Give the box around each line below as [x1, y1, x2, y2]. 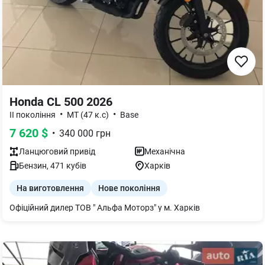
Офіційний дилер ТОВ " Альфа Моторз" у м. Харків [9, 203, 200, 212]
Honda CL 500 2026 [9, 95, 112, 109]
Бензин [19, 161, 47, 170]
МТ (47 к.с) [67, 110, 109, 119]
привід [68, 147, 95, 156]
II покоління [9, 110, 56, 119]
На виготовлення [17, 183, 84, 193]
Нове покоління [98, 183, 160, 193]
